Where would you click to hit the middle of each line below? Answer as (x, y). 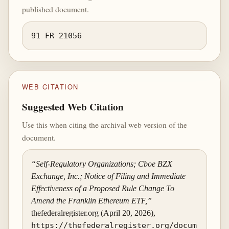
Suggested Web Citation (73, 107)
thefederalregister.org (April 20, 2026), (94, 213)
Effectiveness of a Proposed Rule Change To (103, 188)
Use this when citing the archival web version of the (104, 124)
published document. (55, 9)
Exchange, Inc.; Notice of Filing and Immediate (109, 176)
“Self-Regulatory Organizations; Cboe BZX (102, 164)
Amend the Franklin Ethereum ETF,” (92, 200)
